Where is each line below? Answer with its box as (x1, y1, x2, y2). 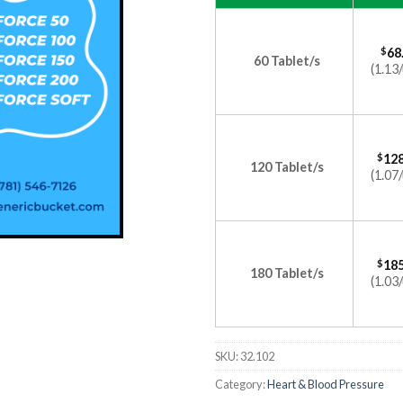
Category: (215, 377, 267, 391)
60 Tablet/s (253, 53, 320, 68)
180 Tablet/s (249, 265, 324, 281)
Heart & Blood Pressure (267, 377, 384, 391)
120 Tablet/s (249, 159, 324, 175)
